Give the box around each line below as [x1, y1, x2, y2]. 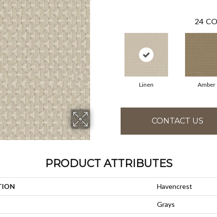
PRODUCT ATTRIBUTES [45, 156, 172, 170]
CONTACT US [152, 116, 203, 126]
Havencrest [157, 182, 192, 190]
